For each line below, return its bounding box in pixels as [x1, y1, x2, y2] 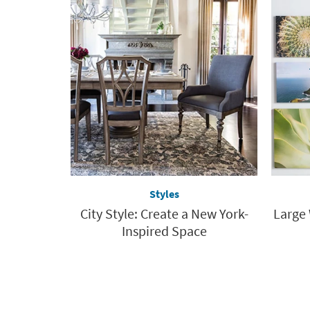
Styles [149, 187, 179, 201]
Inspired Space [121, 222, 207, 240]
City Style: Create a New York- [80, 205, 248, 223]
